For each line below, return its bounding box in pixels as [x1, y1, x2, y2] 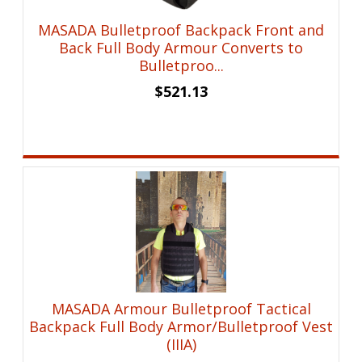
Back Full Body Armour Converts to [59, 38, 304, 58]
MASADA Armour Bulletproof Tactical [51, 299, 311, 319]
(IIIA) [166, 335, 196, 355]
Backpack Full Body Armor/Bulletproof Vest [29, 317, 334, 337]
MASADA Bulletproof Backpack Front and [38, 20, 325, 40]
